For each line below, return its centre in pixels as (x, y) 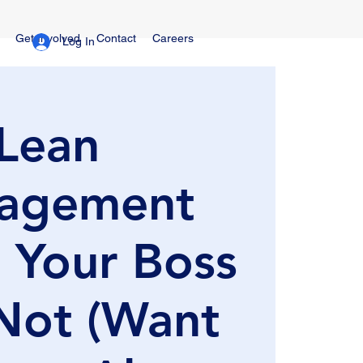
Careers (173, 38)
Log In (78, 41)
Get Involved (48, 38)
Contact (116, 38)
